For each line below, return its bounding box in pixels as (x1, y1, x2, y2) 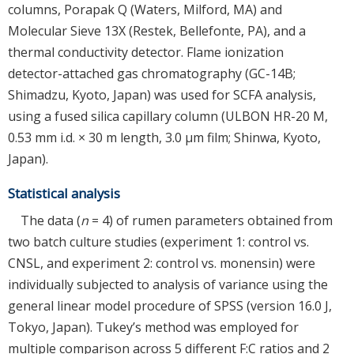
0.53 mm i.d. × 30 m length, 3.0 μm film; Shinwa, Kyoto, (8, 128, 321, 146)
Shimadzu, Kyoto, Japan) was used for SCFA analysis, (8, 85, 316, 104)
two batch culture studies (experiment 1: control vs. (8, 232, 309, 250)
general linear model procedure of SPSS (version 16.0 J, (8, 296, 332, 314)
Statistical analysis (8, 183, 120, 202)
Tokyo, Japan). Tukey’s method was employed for (8, 318, 299, 336)
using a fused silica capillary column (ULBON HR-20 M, (8, 107, 328, 125)
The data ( (21, 211, 81, 229)
